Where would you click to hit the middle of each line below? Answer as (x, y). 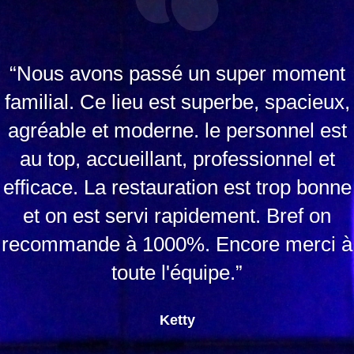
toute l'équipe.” (177, 273)
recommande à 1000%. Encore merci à (177, 244)
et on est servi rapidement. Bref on (177, 216)
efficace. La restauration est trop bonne (177, 187)
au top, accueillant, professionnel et (177, 159)
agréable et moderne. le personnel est (177, 130)
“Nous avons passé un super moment (177, 73)
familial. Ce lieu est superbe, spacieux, (177, 102)
